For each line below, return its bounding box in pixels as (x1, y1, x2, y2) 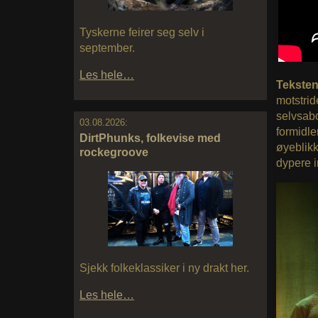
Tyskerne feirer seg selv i (79, 26, 204, 39)
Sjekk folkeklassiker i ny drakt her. (79, 261, 249, 274)
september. (79, 42, 135, 55)
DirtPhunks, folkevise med (79, 132, 221, 145)
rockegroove (79, 146, 148, 159)
